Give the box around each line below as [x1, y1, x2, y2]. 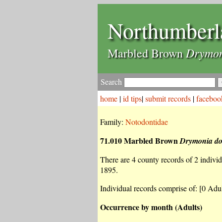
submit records [145, 93, 191, 104]
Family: [100, 116, 125, 127]
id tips [123, 93, 142, 104]
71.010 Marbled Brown [100, 135, 180, 146]
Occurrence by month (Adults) [100, 201, 202, 213]
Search [101, 76, 124, 87]
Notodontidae [125, 116, 168, 127]
